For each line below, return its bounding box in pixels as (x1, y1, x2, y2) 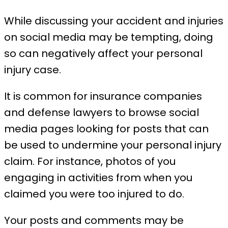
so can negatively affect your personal (4, 46, 203, 61)
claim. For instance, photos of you (4, 154, 176, 169)
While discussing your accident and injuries (4, 14, 223, 28)
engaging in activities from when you (4, 170, 192, 185)
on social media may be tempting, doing (4, 30, 213, 45)
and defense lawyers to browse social (4, 105, 199, 120)
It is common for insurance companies (4, 89, 202, 104)
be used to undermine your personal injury (4, 138, 221, 153)
